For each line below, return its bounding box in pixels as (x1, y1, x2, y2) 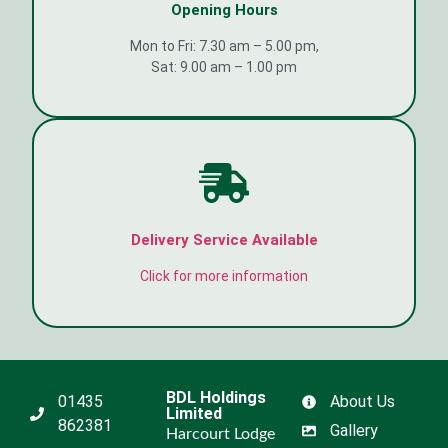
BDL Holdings (166, 388, 266, 408)
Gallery (329, 421, 378, 441)
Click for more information (140, 268, 308, 285)
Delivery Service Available (130, 231, 318, 250)
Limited (166, 404, 222, 424)
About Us (329, 392, 395, 412)
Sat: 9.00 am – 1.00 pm (151, 58, 297, 75)
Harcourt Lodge (166, 426, 275, 443)
